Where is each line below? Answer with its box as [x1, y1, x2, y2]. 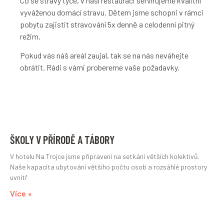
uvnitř [10, 173, 27, 182]
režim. [20, 31, 40, 41]
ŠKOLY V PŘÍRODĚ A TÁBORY [10, 133, 114, 146]
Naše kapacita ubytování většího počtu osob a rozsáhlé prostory [10, 162, 207, 171]
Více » [10, 189, 31, 199]
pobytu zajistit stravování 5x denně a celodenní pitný [20, 19, 194, 29]
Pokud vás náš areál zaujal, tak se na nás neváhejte [20, 50, 188, 60]
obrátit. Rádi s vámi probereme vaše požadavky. [20, 62, 179, 72]
